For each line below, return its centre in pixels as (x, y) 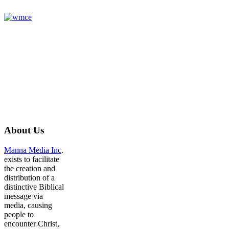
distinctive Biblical (34, 187)
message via (24, 196)
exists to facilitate (32, 159)
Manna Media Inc (33, 150)
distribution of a (29, 177)
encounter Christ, (32, 223)
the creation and (30, 168)
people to (19, 214)
